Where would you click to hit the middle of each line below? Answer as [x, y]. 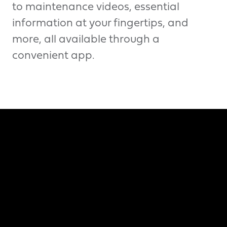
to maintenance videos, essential [96, 7]
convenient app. [53, 56]
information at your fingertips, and [100, 23]
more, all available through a [86, 40]
